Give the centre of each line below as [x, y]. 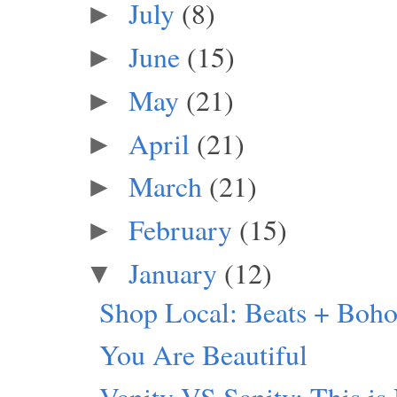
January [172, 272]
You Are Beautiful [204, 354]
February [180, 230]
